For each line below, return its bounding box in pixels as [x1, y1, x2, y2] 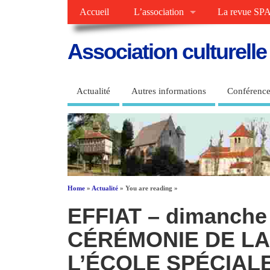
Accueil [80, 7, 110, 18]
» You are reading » [118, 185, 178, 192]
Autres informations [131, 86, 206, 96]
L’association [133, 7, 184, 18]
